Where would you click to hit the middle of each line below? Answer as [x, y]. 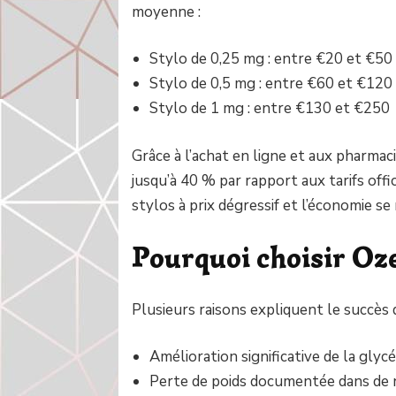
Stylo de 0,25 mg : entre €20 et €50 [271, 59]
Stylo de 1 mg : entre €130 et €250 [270, 109]
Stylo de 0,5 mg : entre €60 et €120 [271, 84]
